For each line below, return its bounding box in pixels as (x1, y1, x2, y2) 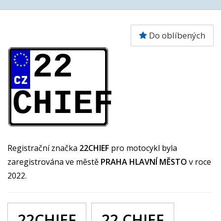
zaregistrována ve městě (7, 156, 101, 167)
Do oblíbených (147, 29, 205, 41)
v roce (189, 156, 211, 167)
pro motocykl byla (111, 142, 177, 153)
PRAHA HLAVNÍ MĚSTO (101, 156, 189, 167)
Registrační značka (7, 142, 79, 153)
